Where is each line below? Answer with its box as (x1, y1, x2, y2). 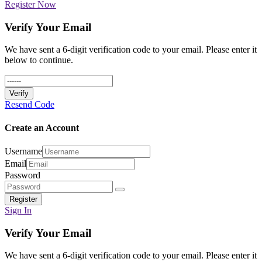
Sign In (5, 205, 32, 215)
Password (5, 170, 40, 180)
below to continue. (5, 55, 73, 65)
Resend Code (5, 99, 54, 110)
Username (5, 146, 42, 156)
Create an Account (5, 122, 79, 133)
